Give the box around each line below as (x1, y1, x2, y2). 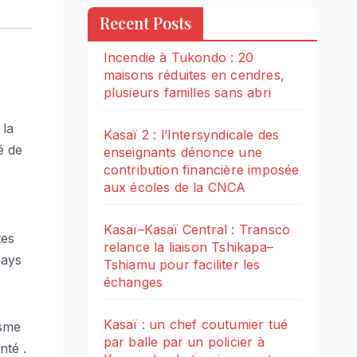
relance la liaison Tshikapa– (103, 239, 274, 256)
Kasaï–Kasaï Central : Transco (103, 222, 291, 238)
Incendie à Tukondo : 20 (103, 49, 254, 66)
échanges (103, 274, 163, 291)
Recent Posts (99, 12, 191, 34)
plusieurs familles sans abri (103, 84, 272, 101)
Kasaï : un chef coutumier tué (103, 316, 288, 333)
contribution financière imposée (103, 162, 300, 178)
